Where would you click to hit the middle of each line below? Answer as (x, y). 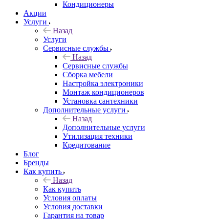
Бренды (36, 162)
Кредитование (87, 145)
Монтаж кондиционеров (103, 92)
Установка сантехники (100, 101)
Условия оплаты (70, 197)
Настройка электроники (103, 83)
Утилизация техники (98, 136)
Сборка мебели (88, 74)
